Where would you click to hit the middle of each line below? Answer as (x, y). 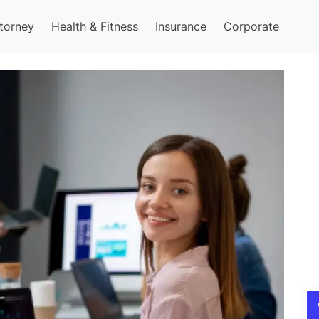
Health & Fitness (95, 26)
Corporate (251, 26)
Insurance (181, 26)
